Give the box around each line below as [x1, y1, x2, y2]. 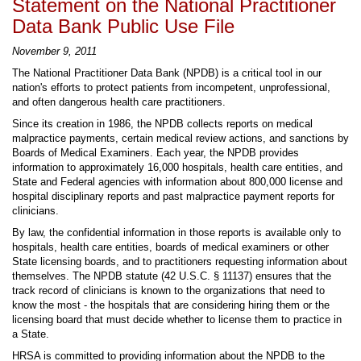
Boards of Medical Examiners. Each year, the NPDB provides [12, 147, 299, 160]
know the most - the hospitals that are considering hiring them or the [12, 299, 330, 312]
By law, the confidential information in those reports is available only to [12, 226, 341, 239]
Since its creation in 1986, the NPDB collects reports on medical [12, 118, 313, 131]
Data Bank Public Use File [12, 15, 234, 38]
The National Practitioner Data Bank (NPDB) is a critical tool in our [12, 67, 322, 80]
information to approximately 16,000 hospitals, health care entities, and [12, 161, 342, 174]
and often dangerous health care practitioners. [12, 96, 226, 109]
